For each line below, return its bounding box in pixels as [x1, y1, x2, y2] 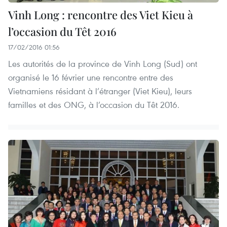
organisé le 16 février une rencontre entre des [8, 71, 173, 84]
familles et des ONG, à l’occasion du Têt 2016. [8, 99, 179, 111]
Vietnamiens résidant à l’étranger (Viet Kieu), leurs [8, 85, 192, 97]
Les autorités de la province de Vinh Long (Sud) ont [8, 58, 197, 70]
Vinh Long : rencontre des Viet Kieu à [8, 7, 193, 23]
